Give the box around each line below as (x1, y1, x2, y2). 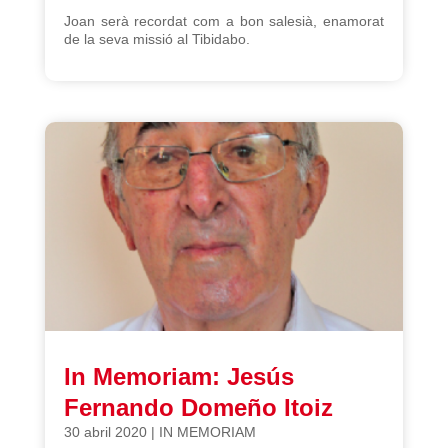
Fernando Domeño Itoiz (63, 394, 333, 422)
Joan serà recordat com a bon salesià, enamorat (63, 12, 385, 29)
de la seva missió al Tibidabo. (63, 30, 250, 47)
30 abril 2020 (63, 424, 147, 441)
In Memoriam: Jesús (63, 363, 294, 391)
